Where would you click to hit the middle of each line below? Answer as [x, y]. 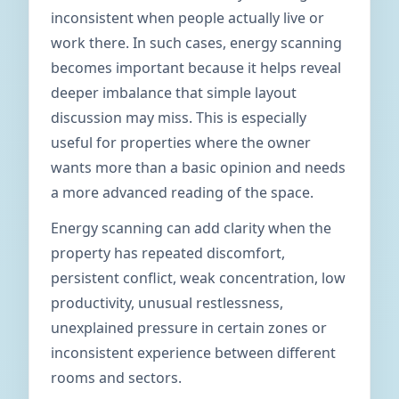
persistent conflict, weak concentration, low [198, 278]
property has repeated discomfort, [168, 253]
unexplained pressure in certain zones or [189, 328]
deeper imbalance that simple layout [174, 93]
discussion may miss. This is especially [179, 118]
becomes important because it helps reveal [196, 68]
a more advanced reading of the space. [182, 192]
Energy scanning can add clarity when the [191, 228]
